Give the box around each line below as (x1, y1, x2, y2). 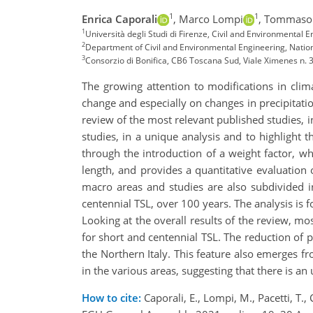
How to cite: (82, 290, 141, 305)
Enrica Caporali (82, 11, 157, 26)
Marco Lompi (178, 11, 243, 26)
